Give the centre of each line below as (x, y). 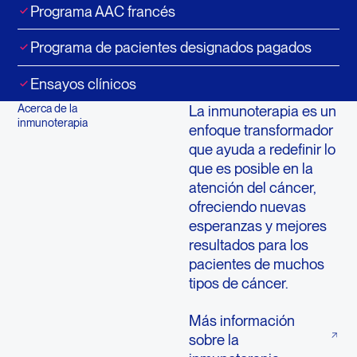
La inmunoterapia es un (262, 111)
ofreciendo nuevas (247, 207)
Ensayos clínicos (83, 83)
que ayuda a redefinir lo (262, 149)
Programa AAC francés (102, 11)
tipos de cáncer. (238, 283)
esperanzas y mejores (257, 226)
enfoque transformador (261, 130)
